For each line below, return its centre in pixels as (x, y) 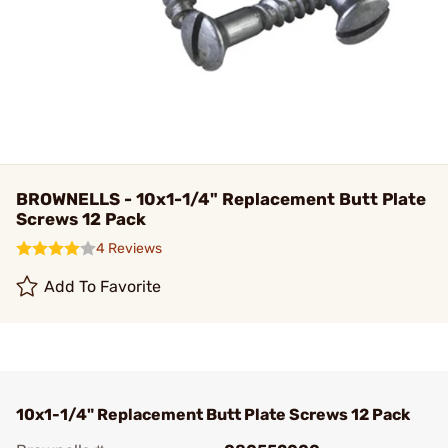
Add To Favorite (103, 286)
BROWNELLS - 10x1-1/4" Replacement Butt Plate (221, 199)
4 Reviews (129, 248)
